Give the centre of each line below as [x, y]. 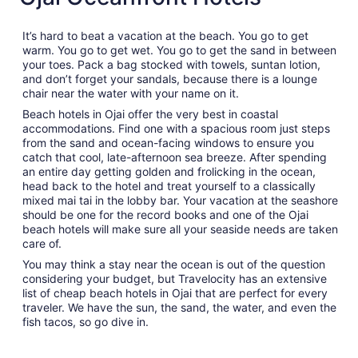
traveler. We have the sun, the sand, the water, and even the [179, 308]
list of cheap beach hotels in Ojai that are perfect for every [175, 293]
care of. [42, 244]
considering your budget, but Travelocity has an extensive [175, 279]
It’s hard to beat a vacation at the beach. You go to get [165, 36]
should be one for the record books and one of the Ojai [165, 215]
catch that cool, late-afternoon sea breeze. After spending [175, 157]
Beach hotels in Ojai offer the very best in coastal [150, 114]
